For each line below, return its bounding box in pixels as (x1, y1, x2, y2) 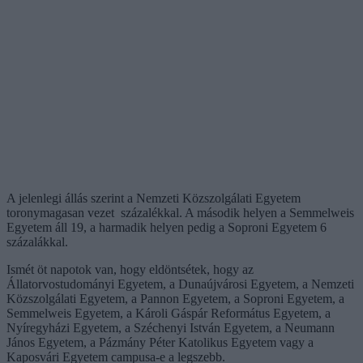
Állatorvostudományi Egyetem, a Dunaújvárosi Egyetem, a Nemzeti (6, 276, 354, 291)
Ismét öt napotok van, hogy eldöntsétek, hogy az (6, 262, 254, 276)
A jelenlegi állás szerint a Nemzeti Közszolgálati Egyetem (6, 190, 301, 205)
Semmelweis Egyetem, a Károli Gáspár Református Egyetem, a (6, 305, 331, 320)
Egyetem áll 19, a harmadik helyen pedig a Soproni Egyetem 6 (6, 220, 327, 234)
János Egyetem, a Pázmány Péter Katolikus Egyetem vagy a (6, 335, 314, 349)
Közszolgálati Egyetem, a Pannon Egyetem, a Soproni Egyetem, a (6, 291, 344, 305)
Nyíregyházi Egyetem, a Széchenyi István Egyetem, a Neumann (6, 320, 335, 335)
